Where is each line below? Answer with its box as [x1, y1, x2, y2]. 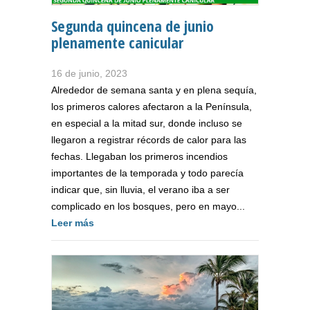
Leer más [51, 217, 94, 228]
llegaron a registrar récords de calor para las [51, 134, 246, 145]
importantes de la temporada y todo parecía [51, 167, 244, 179]
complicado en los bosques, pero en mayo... [51, 200, 245, 212]
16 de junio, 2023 [51, 67, 127, 79]
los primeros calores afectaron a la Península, [51, 100, 252, 112]
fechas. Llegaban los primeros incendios [51, 150, 228, 162]
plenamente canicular [51, 31, 183, 53]
